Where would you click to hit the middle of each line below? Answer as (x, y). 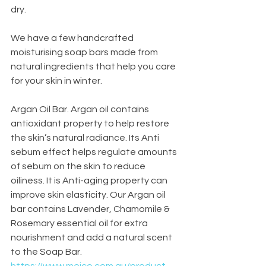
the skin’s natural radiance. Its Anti (86, 138)
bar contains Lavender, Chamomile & (91, 209)
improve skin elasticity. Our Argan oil (89, 195)
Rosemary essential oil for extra (80, 224)
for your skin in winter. (57, 81)
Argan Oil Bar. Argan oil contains (81, 110)
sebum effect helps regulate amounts (95, 152)
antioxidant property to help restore (91, 124)
